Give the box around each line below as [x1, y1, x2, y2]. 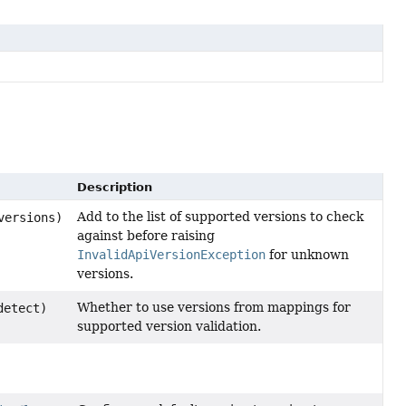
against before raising [76, 227, 215, 243]
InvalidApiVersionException [76, 246, 266, 262]
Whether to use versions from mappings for [76, 299, 351, 314]
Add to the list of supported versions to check [76, 208, 363, 224]
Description [76, 179, 152, 194]
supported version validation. [76, 318, 261, 333]
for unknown [265, 246, 349, 262]
